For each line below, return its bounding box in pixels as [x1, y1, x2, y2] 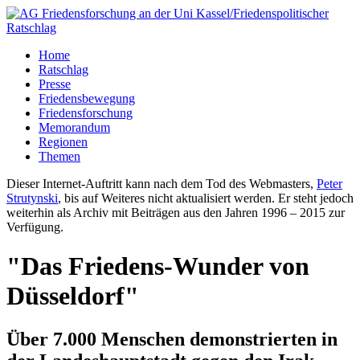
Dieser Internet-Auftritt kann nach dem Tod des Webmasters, [6, 177, 317, 190]
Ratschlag [39, 63, 88, 76]
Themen [39, 149, 80, 163]
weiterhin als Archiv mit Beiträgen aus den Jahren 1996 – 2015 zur [6, 206, 345, 219]
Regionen [39, 135, 88, 149]
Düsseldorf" [6, 281, 139, 311]
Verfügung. [6, 220, 63, 234]
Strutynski [6, 191, 58, 205]
